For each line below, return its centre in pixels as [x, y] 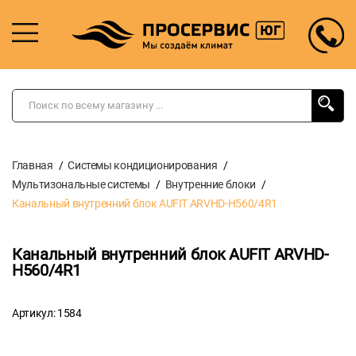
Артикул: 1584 [47, 313]
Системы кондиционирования [143, 165]
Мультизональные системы [81, 184]
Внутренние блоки [211, 184]
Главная [33, 165]
